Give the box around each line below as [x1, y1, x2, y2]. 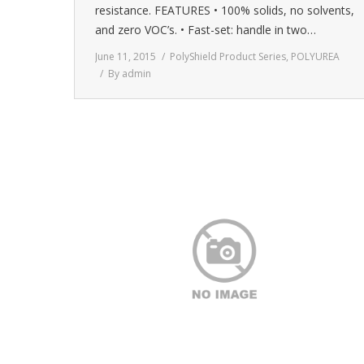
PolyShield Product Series [170, 50, 286, 63]
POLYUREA [291, 50, 340, 63]
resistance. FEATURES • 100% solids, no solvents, [95, 2, 354, 18]
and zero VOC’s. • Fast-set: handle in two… [95, 22, 316, 37]
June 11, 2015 [95, 50, 156, 63]
